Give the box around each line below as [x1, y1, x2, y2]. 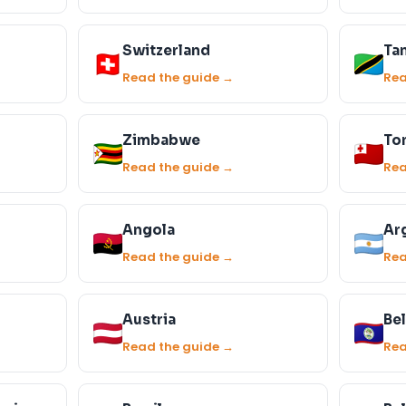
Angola [122, 221, 175, 238]
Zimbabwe [122, 131, 200, 149]
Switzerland [122, 42, 210, 59]
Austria [122, 311, 176, 328]
